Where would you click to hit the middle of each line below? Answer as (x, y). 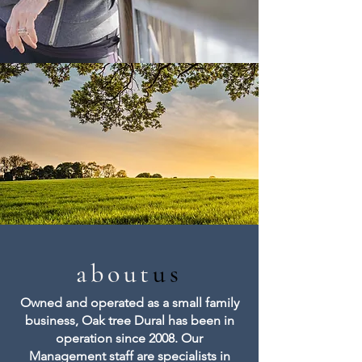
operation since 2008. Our (129, 338)
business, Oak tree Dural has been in (129, 320)
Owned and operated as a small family (129, 303)
